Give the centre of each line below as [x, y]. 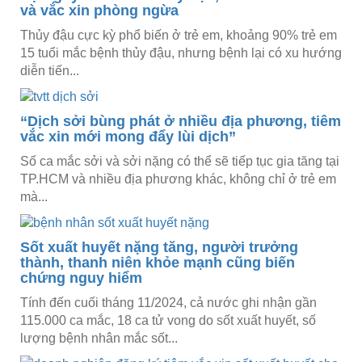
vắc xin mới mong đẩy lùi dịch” [128, 137]
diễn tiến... [50, 71]
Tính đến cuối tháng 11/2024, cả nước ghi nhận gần [168, 303]
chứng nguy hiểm [81, 278]
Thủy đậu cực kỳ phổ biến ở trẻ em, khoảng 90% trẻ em [179, 36]
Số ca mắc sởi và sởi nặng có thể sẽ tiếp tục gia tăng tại [180, 162]
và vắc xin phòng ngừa [99, 11]
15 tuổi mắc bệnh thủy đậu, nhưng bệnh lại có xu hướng [181, 53]
